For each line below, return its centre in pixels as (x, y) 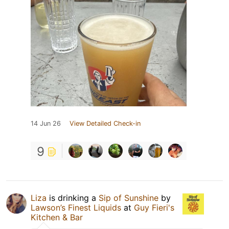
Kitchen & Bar (57, 217)
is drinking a (73, 198)
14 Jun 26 (46, 123)
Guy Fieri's (154, 207)
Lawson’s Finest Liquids (76, 207)
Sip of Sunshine (129, 198)
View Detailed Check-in (105, 123)
